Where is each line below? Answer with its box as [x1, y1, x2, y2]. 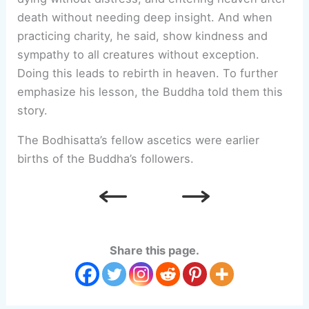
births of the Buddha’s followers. [17, 152, 195, 166]
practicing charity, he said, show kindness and [17, 28, 268, 43]
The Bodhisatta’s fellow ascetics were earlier [17, 133, 260, 148]
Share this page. [110, 243, 199, 258]
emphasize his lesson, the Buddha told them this [17, 84, 283, 99]
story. [17, 103, 48, 117]
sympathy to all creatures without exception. [17, 47, 260, 61]
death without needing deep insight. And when [17, 10, 273, 24]
